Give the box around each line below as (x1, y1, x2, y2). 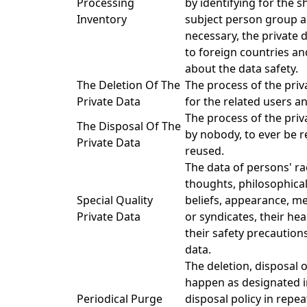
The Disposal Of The (77, 119, 181, 134)
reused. (185, 143, 224, 158)
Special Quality (77, 193, 153, 208)
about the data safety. (185, 61, 298, 76)
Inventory (77, 12, 127, 27)
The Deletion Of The (77, 77, 180, 93)
